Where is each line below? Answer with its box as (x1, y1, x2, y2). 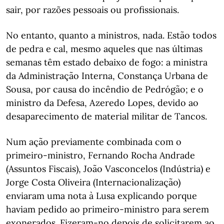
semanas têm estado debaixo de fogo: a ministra (6, 56, 207, 68)
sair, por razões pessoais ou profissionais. (6, 4, 179, 15)
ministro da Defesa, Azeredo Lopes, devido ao (6, 97, 198, 108)
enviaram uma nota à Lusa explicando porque (6, 190, 197, 201)
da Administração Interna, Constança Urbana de (6, 70, 208, 81)
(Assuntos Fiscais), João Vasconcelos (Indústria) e (6, 163, 210, 174)
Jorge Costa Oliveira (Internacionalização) (6, 176, 180, 188)
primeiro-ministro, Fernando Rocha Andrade (6, 149, 195, 161)
